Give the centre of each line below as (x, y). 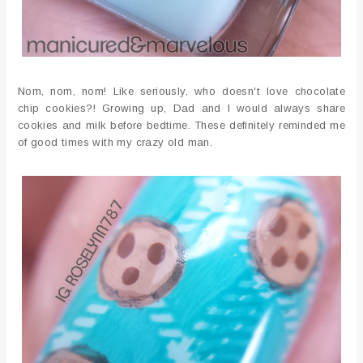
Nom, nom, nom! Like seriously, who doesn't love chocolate (181, 91)
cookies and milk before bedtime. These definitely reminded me (181, 125)
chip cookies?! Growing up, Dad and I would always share (181, 108)
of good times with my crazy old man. (115, 142)
